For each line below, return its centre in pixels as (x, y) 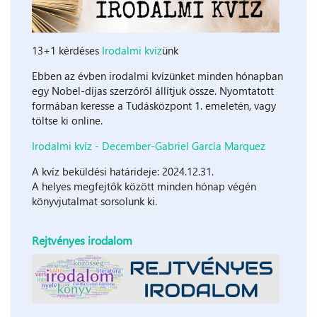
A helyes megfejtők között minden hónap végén (144, 186)
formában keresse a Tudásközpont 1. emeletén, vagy (154, 105)
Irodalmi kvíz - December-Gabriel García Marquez (149, 146)
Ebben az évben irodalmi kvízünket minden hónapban (157, 76)
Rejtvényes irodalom (82, 240)
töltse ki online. (67, 120)
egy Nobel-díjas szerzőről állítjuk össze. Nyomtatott (153, 91)
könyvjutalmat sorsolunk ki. (94, 201)
